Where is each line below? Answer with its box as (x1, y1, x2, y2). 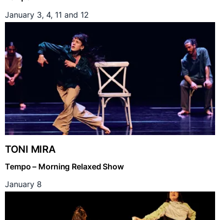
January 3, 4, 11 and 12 (5, 10, 89, 20)
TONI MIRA (5, 143, 55, 156)
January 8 (5, 179, 42, 190)
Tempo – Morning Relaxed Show (5, 162, 124, 172)
